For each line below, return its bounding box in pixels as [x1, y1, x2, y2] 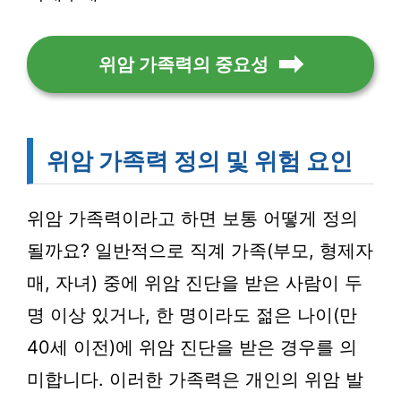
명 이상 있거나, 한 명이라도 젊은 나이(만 [27, 304, 357, 326]
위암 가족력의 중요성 [98, 55, 269, 74]
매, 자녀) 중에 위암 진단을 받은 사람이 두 [27, 272, 363, 294]
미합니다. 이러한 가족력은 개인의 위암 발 [27, 369, 363, 390]
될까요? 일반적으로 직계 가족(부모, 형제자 [27, 240, 373, 261]
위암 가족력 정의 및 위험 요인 [47, 147, 353, 175]
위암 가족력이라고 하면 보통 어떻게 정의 [27, 208, 358, 229]
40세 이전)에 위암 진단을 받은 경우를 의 [27, 337, 357, 358]
